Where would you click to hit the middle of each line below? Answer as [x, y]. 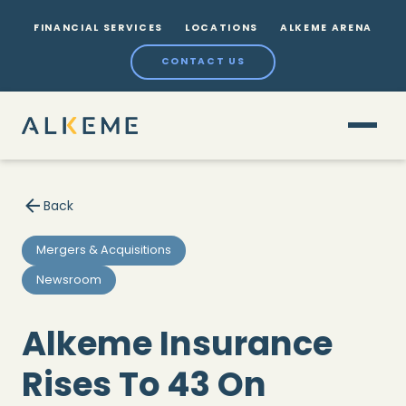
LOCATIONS [222, 27]
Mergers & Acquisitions [104, 250]
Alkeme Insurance [177, 344]
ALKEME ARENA [326, 27]
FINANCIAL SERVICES [98, 27]
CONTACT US [203, 62]
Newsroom [69, 279]
